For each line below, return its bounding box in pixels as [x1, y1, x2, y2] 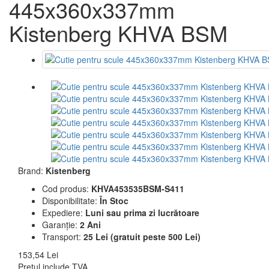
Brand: [18, 165, 43, 177]
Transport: [42, 231, 81, 243]
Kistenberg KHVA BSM [9, 17, 228, 48]
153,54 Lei [18, 249, 58, 261]
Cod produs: [42, 183, 89, 195]
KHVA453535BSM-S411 [91, 183, 184, 195]
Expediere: [42, 207, 83, 219]
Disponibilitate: [42, 195, 97, 207]
